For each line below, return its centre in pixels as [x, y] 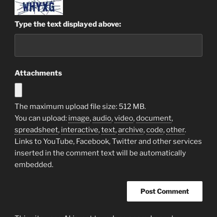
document [154, 118]
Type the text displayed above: [68, 24]
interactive [80, 130]
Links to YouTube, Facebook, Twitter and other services [108, 141]
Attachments [38, 73]
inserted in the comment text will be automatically [100, 153]
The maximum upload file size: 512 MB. [80, 106]
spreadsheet [36, 130]
